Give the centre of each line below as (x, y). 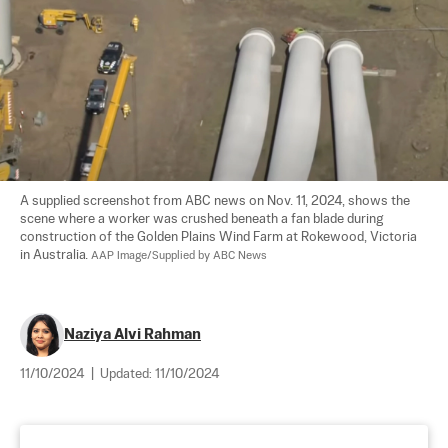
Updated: (127, 375)
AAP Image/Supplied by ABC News (179, 256)
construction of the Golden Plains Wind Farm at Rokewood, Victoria (220, 238)
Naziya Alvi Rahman (132, 335)
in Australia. (55, 256)
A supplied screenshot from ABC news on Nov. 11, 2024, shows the (216, 202)
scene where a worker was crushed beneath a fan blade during (203, 220)
